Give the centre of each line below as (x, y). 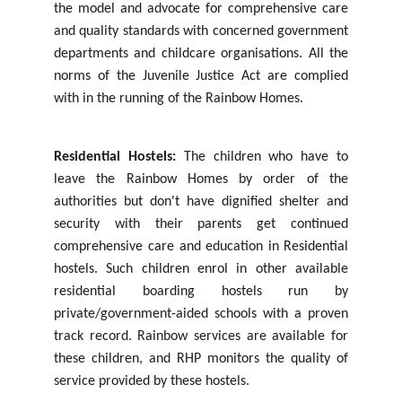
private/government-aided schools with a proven (201, 314)
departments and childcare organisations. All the (201, 54)
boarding (168, 291)
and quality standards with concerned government (201, 31)
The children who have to (266, 157)
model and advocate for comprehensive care (213, 9)
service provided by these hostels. (152, 381)
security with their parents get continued (201, 224)
